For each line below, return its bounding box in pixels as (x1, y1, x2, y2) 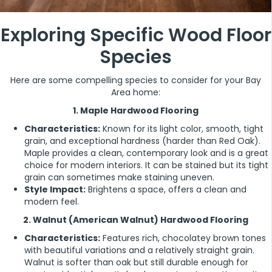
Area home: (111, 86, 160, 98)
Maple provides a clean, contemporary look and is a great (24, 146, 268, 159)
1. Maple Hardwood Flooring (73, 104, 199, 117)
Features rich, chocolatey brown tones (100, 231, 266, 244)
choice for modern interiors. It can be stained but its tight (24, 158, 268, 171)
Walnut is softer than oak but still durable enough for (24, 256, 248, 268)
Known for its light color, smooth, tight (100, 122, 263, 135)
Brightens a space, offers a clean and (86, 183, 246, 195)
